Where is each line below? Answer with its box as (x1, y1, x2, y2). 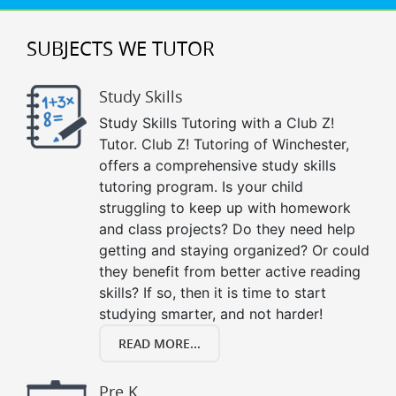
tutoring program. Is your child (99, 178, 303, 196)
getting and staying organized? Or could (99, 241, 369, 260)
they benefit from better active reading (99, 263, 361, 281)
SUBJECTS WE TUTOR (27, 35, 215, 62)
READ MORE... (118, 335, 201, 353)
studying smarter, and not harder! (99, 305, 323, 324)
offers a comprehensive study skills (99, 156, 336, 175)
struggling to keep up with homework (99, 199, 351, 217)
